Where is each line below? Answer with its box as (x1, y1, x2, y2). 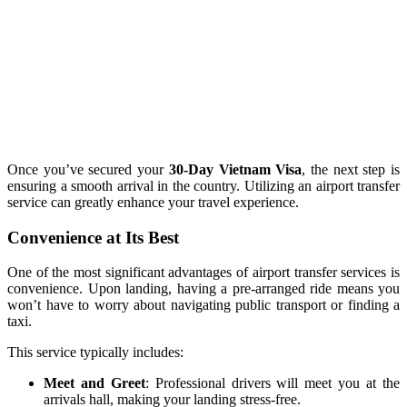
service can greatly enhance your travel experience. (7, 194, 299, 210)
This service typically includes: (7, 344, 184, 361)
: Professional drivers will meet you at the (144, 375, 401, 392)
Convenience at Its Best (7, 227, 179, 247)
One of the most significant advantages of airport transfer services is (7, 264, 400, 281)
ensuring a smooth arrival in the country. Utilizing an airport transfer (7, 177, 400, 194)
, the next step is (302, 161, 401, 177)
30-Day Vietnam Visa (168, 161, 303, 177)
